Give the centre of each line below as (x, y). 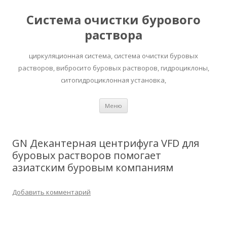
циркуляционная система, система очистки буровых (113, 56)
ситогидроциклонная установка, (113, 80)
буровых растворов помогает (87, 155)
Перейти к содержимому (170, 102)
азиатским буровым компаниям (93, 167)
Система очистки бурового (113, 20)
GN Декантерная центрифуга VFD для (106, 143)
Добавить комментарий (51, 192)
